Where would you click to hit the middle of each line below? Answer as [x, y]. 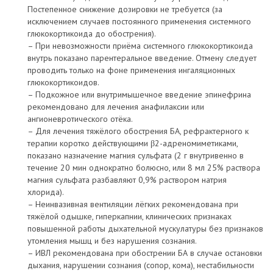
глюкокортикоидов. [63, 82]
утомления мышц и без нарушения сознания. [112, 241]
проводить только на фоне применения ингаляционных [131, 70]
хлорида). [46, 192]
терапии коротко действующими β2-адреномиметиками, [133, 143]
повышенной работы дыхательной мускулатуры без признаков [145, 229]
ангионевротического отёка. [80, 119]
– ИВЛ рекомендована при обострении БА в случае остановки [145, 253]
